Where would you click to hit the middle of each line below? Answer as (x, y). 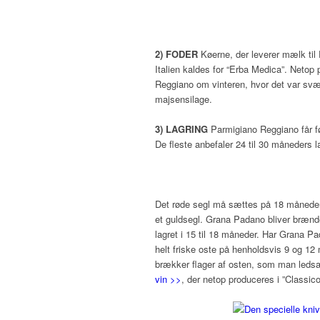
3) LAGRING (181, 129)
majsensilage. (184, 99)
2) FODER (176, 54)
